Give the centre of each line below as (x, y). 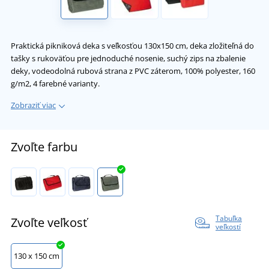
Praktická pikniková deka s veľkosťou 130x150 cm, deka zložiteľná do (132, 46)
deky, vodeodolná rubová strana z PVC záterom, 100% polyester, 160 (133, 71)
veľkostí (228, 227)
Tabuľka (229, 219)
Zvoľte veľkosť (49, 223)
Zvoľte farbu (44, 147)
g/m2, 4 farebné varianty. (55, 84)
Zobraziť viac (33, 105)
